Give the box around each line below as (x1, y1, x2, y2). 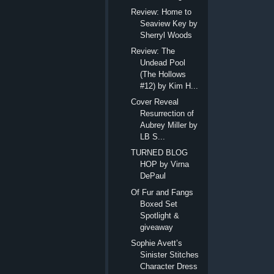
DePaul (140, 171, 166, 181)
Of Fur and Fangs (131, 187, 194, 197)
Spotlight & (140, 210, 180, 220)
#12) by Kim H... (140, 81, 199, 91)
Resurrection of (140, 109, 194, 119)
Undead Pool (140, 57, 186, 67)
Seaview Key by (140, 18, 198, 28)
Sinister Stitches (140, 250, 199, 259)
